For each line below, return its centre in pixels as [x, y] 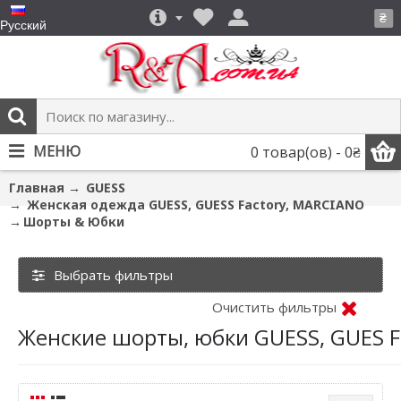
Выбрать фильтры [113, 275]
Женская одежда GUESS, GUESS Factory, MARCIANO [196, 205]
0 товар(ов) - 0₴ [306, 152]
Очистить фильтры [274, 307]
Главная [37, 188]
